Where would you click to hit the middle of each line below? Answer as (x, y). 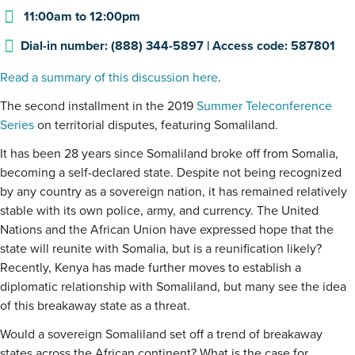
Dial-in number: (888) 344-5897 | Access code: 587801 (178, 46)
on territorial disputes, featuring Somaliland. (156, 126)
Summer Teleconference (264, 107)
